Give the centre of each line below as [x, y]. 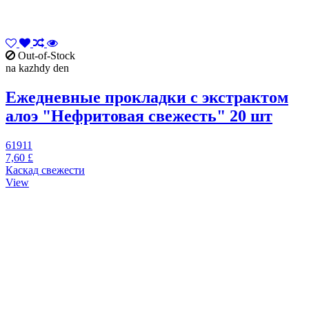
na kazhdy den [37, 68]
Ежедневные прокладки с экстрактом [147, 98]
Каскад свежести [45, 170]
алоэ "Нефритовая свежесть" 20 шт [139, 116]
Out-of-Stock [45, 56]
